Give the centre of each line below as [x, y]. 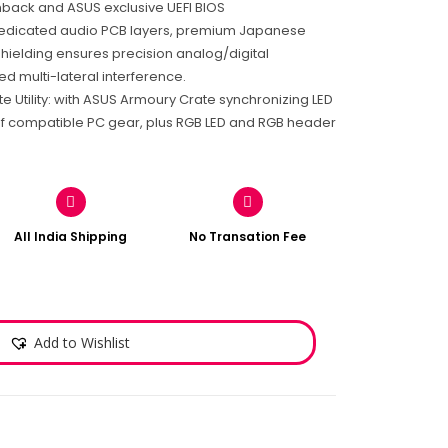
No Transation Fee [248, 236]
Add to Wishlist [82, 342]
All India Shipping [71, 236]
